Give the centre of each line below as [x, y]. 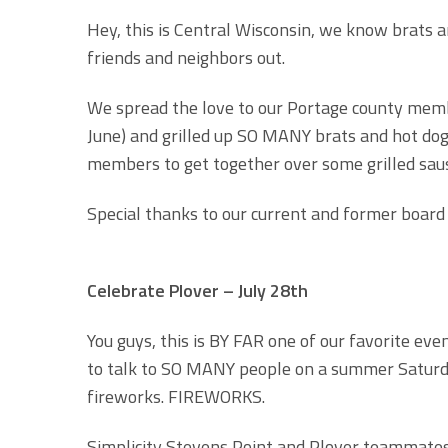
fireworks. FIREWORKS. [176, 396]
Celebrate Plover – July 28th [197, 290]
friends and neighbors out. [186, 57]
